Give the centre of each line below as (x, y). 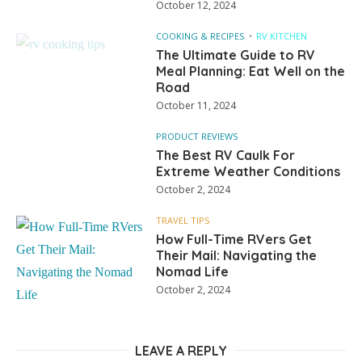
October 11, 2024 (196, 106)
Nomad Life (193, 272)
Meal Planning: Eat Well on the (251, 72)
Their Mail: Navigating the (237, 256)
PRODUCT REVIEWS (197, 137)
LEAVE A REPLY (181, 351)
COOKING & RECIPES (200, 36)
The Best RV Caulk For (226, 156)
